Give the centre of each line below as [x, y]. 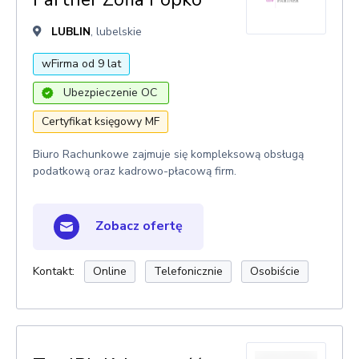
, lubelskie [116, 32]
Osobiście [275, 271]
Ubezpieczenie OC [110, 93]
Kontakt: [54, 271]
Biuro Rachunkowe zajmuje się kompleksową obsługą [168, 154]
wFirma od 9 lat [81, 64]
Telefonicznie [188, 271]
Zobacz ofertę [137, 226]
